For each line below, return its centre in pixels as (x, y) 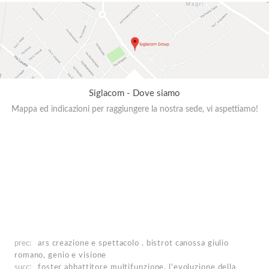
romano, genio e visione (61, 255)
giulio (217, 243)
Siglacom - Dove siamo (134, 93)
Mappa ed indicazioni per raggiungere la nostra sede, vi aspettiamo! (134, 109)
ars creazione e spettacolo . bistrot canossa (122, 243)
